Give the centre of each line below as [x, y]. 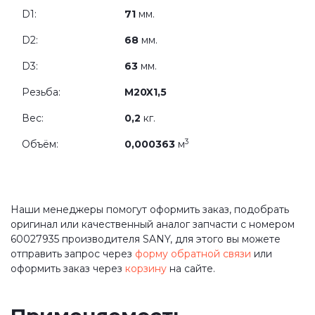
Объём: [40, 144]
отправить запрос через [73, 254]
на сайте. [191, 269]
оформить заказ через [68, 269]
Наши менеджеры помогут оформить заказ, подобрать [150, 210]
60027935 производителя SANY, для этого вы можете [146, 239]
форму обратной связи [193, 254]
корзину [146, 269]
